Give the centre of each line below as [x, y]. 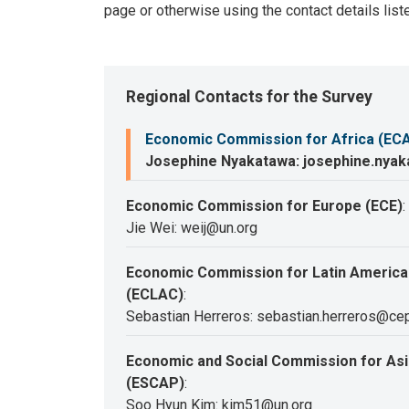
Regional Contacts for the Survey [249, 97]
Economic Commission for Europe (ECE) [264, 206]
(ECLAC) [155, 295]
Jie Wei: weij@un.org [192, 228]
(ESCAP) [155, 383]
